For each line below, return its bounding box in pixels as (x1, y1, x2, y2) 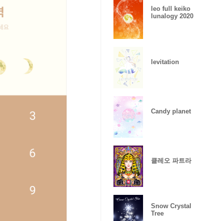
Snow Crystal (151, 202, 191, 210)
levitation (151, 58, 179, 66)
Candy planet (151, 107, 191, 115)
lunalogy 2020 (151, 12, 193, 20)
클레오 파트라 (151, 156, 191, 164)
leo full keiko (151, 5, 190, 12)
